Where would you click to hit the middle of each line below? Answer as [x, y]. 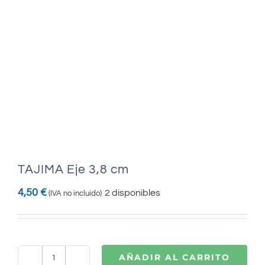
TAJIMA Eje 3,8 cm [73, 169]
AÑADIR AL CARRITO [174, 258]
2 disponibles [132, 193]
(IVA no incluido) [75, 193]
